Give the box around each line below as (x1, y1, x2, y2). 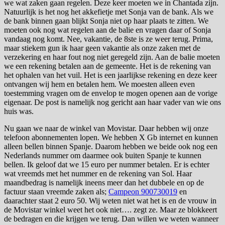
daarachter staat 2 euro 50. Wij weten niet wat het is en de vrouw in (4, 196, 216, 205)
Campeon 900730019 (108, 187, 177, 196)
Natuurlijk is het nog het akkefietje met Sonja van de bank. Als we (4, 7, 213, 16)
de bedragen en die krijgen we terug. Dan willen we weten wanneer (4, 214, 218, 223)
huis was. (4, 106, 36, 116)
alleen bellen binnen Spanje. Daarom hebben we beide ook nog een (4, 142, 217, 151)
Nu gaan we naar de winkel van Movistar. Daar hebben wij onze (4, 124, 208, 133)
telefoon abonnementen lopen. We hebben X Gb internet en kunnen (4, 133, 218, 142)
